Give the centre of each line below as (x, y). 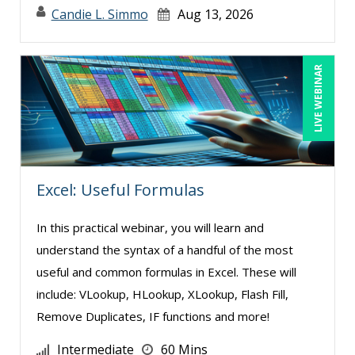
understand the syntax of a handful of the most (165, 249)
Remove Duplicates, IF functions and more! (153, 316)
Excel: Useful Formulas (120, 189)
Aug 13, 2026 (216, 14)
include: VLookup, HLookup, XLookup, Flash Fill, (162, 294)
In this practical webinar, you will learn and (150, 227)
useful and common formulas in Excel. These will (166, 271)
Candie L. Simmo (99, 14)
